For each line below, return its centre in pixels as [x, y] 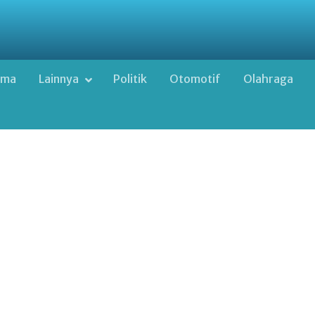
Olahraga [269, 79]
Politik [130, 79]
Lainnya [60, 79]
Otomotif [195, 79]
